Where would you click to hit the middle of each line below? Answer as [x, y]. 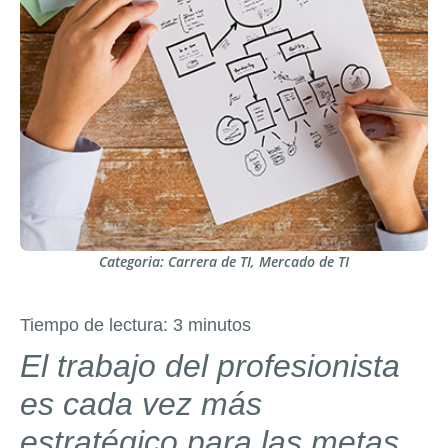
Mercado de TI [304, 261]
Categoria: [133, 261]
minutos [219, 325]
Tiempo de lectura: [96, 325]
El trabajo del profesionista [210, 366]
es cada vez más [141, 404]
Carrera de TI [209, 261]
